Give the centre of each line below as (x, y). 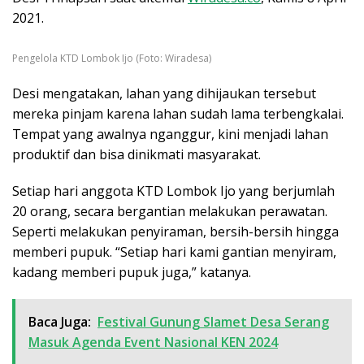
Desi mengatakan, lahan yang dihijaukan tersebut (164, 94)
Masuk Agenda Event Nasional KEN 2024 (153, 342)
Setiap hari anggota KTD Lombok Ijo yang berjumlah (173, 191)
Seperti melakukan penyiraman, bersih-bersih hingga (175, 232)
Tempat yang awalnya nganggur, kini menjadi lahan (170, 134)
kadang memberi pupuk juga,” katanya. (132, 273)
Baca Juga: (60, 322)
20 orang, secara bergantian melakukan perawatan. (170, 212)
